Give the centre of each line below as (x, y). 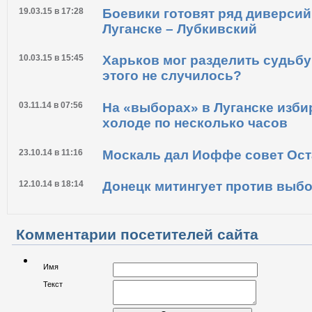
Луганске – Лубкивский (180, 29)
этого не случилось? (172, 76)
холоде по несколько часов (195, 123)
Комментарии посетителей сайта (137, 234)
